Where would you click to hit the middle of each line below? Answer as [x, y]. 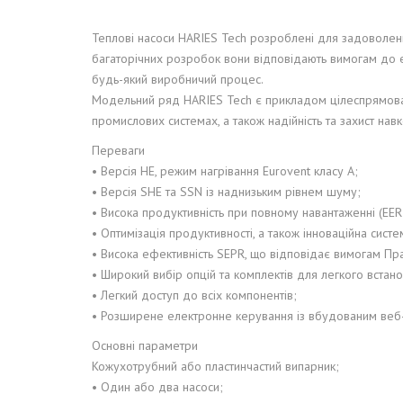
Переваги [118, 150]
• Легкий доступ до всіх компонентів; [194, 295]
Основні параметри [145, 345]
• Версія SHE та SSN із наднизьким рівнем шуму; [226, 192]
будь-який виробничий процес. [178, 79]
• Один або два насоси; [157, 387]
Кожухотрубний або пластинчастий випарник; [215, 366]
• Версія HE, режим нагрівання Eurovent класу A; [225, 171]
